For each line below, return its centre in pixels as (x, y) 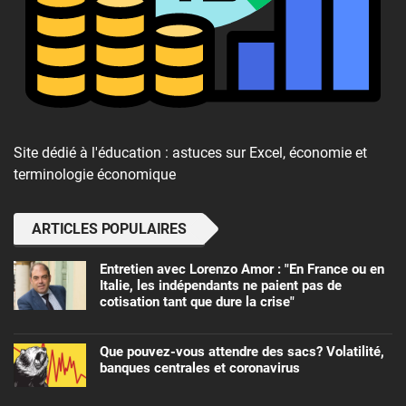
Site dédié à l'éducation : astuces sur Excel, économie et (190, 153)
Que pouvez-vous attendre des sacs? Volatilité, (242, 352)
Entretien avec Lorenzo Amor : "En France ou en (242, 270)
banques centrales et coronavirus (200, 368)
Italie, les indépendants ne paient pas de (221, 286)
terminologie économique (95, 175)
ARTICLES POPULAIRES (109, 229)
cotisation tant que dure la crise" (197, 302)
